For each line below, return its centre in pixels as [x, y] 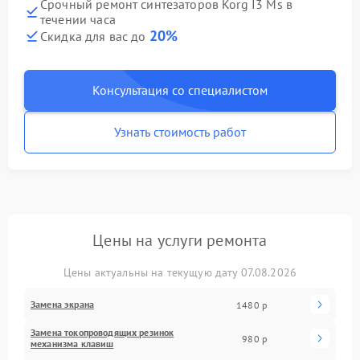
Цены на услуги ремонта [180, 240]
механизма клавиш [72, 344]
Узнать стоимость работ [180, 132]
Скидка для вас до [95, 36]
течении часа [78, 19]
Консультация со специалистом [180, 90]
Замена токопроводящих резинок [102, 332]
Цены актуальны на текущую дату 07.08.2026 [180, 272]
